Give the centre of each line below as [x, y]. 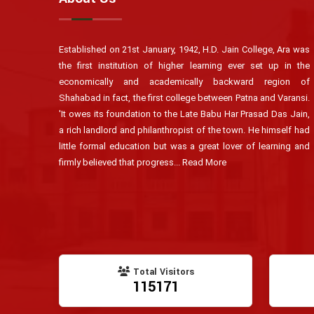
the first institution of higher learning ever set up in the [184, 66]
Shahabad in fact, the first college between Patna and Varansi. [184, 98]
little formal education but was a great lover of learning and [184, 146]
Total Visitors [162, 272]
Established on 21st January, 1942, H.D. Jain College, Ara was [184, 49]
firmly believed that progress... [121, 162]
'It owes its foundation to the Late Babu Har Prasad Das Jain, [184, 114]
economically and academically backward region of [184, 82]
